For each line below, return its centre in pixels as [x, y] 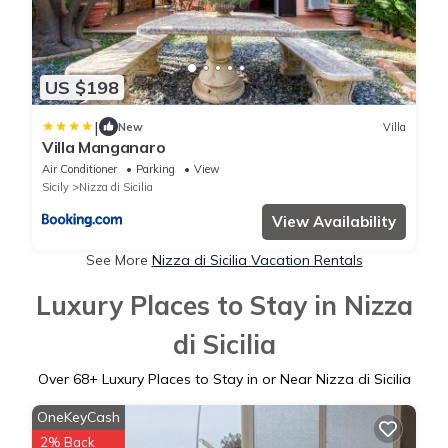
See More [118, 260]
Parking [155, 169]
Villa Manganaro [104, 147]
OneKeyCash [78, 417]
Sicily [55, 187]
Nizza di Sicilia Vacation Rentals [257, 260]
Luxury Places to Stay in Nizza [224, 306]
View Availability [334, 222]
